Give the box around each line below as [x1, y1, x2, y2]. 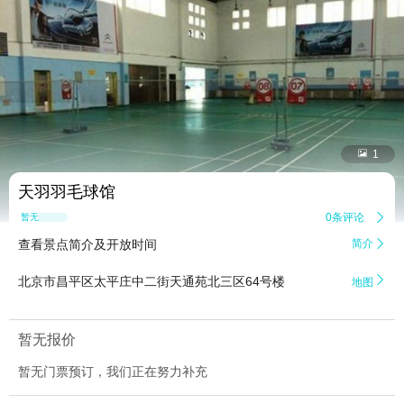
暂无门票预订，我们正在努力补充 [18, 364, 207, 380]
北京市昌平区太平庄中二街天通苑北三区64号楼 [18, 274, 285, 289]
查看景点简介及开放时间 [18, 237, 157, 252]
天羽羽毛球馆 [18, 183, 115, 202]
